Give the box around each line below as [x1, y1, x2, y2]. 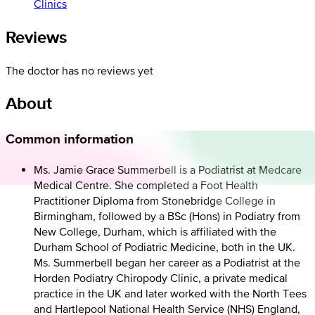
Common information [6, 129, 134, 149]
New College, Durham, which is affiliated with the [34, 225, 276, 238]
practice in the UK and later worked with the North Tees [34, 287, 307, 300]
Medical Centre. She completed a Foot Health [34, 179, 258, 192]
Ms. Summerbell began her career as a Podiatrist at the [34, 256, 300, 269]
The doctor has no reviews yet [6, 63, 153, 77]
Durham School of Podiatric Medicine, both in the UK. [34, 240, 295, 254]
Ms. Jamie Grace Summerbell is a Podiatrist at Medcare [34, 163, 302, 176]
